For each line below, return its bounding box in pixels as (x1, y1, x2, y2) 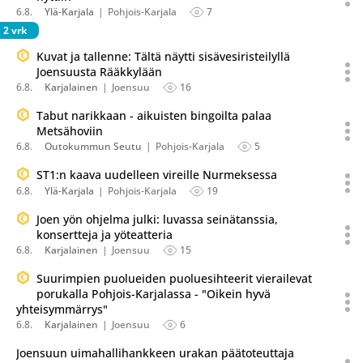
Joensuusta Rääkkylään (36, 64, 162, 79)
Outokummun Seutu (45, 139, 142, 153)
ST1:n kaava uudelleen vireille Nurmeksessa (36, 167, 277, 182)
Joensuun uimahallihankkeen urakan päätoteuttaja (16, 345, 294, 361)
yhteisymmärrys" (16, 301, 108, 317)
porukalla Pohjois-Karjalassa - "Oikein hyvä (36, 286, 271, 301)
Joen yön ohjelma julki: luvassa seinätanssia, (36, 211, 278, 227)
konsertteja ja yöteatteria (36, 227, 173, 242)
